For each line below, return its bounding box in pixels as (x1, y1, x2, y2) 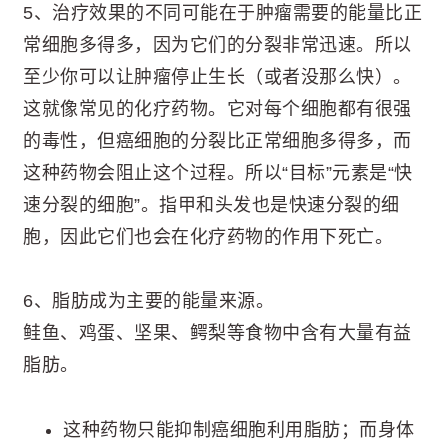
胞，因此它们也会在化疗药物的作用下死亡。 (23, 226, 393, 247)
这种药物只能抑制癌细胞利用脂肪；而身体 (63, 419, 415, 440)
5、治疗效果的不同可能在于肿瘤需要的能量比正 (23, 2, 422, 23)
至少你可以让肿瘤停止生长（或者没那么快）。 (23, 66, 412, 87)
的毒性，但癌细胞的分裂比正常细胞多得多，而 (23, 130, 412, 151)
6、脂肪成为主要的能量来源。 (23, 291, 274, 312)
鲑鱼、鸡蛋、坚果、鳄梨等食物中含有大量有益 (23, 323, 412, 344)
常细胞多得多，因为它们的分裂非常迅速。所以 (23, 34, 412, 55)
